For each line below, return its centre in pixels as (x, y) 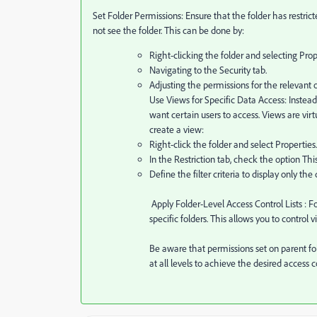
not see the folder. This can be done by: (168, 30)
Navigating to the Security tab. (208, 70)
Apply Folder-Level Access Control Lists (228, 204)
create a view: (177, 129)
